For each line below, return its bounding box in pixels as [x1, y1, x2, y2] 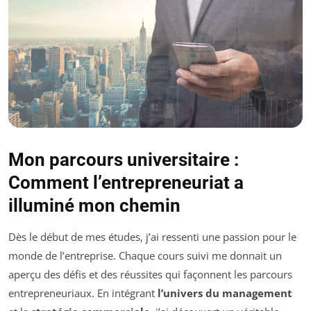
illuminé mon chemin [8, 195, 180, 217]
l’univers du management [158, 286, 292, 301]
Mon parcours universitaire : [8, 149, 239, 171]
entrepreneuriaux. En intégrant [8, 286, 158, 301]
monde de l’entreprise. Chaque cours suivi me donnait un [8, 249, 282, 263]
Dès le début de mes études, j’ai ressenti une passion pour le [8, 230, 296, 244]
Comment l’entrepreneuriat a [8, 172, 244, 194]
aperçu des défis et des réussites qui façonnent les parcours [8, 267, 292, 282]
